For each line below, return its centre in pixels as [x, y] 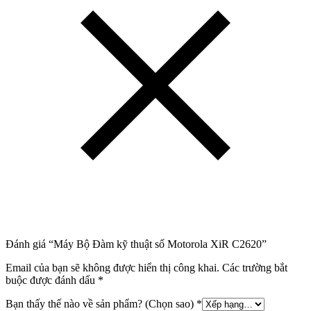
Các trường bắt [255, 268]
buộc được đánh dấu [52, 280]
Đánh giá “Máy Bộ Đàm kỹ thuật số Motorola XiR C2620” [136, 244]
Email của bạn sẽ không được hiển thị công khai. [112, 268]
